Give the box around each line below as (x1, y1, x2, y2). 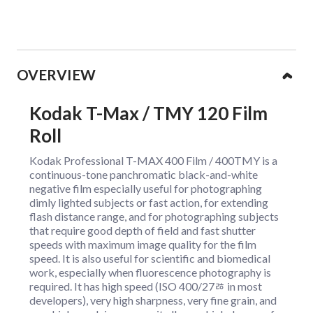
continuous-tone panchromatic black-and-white (29, 167, 258, 181)
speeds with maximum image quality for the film (29, 237, 256, 251)
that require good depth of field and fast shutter (29, 223, 256, 237)
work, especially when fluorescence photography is (29, 265, 271, 279)
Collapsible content (17, 50, 177, 73)
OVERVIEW (17, 66, 96, 84)
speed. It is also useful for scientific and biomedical (29, 251, 270, 265)
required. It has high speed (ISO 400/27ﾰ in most (29, 279, 262, 293)
